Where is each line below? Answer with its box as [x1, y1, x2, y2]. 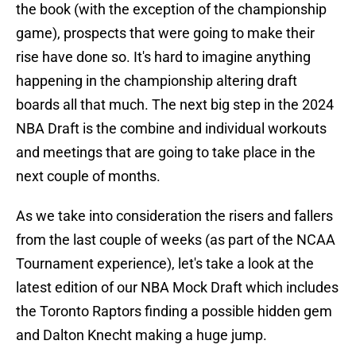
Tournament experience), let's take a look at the [16, 255, 314, 273]
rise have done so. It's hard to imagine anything [16, 48, 311, 66]
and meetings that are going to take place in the [16, 144, 315, 161]
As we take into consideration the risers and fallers [16, 207, 333, 225]
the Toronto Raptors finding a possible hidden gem [16, 303, 332, 320]
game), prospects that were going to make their [16, 25, 315, 42]
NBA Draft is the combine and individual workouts [16, 120, 327, 137]
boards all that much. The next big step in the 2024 [16, 96, 334, 114]
